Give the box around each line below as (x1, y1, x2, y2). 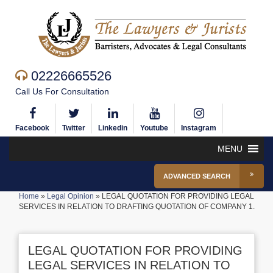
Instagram (181, 124, 216, 132)
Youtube (140, 124, 168, 132)
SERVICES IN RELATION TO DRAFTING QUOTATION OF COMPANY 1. (18, 202, 255, 211)
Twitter (62, 124, 85, 132)
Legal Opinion (47, 192, 94, 200)
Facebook (15, 124, 49, 132)
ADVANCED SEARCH (163, 172, 230, 180)
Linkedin (98, 124, 127, 132)
